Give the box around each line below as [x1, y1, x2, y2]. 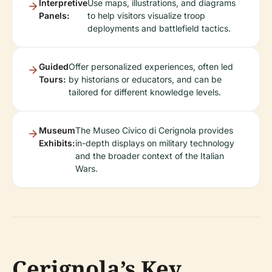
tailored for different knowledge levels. [69, 87, 221, 97]
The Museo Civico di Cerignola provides [75, 125, 233, 135]
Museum [39, 125, 75, 135]
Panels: [39, 10, 69, 21]
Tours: [39, 74, 66, 84]
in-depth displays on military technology [75, 138, 234, 148]
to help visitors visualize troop [87, 10, 205, 21]
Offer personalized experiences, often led [69, 61, 233, 72]
